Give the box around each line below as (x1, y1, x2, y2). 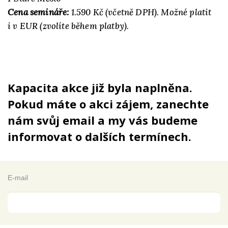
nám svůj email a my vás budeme (8, 112, 197, 128)
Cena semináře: (8, 7, 69, 18)
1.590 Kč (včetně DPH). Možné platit (69, 7, 212, 18)
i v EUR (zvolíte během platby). (8, 20, 129, 32)
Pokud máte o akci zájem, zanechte (8, 96, 209, 111)
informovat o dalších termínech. (8, 129, 191, 144)
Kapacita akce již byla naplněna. (8, 80, 192, 95)
